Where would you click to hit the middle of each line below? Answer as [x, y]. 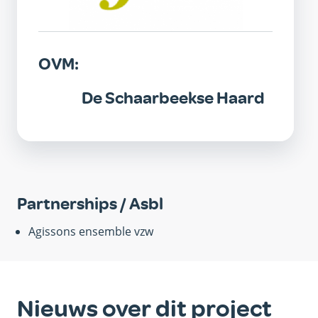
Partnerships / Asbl [90, 203]
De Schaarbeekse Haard [173, 98]
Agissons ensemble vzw [91, 231]
